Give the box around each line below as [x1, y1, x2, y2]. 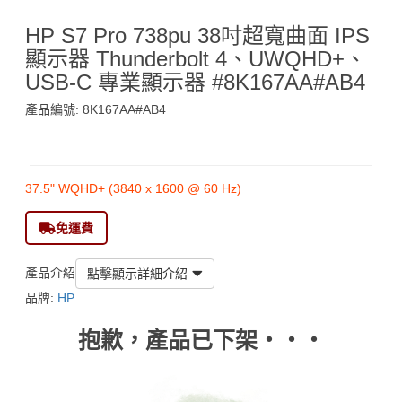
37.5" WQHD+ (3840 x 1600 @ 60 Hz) [25, 180, 241, 196]
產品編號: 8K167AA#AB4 [25, 101, 166, 117]
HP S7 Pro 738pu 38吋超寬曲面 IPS [25, 22, 370, 48]
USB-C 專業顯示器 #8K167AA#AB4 [25, 69, 365, 94]
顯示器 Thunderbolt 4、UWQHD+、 [25, 46, 366, 71]
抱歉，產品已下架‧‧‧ [77, 327, 325, 353]
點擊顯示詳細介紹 [87, 266, 188, 281]
